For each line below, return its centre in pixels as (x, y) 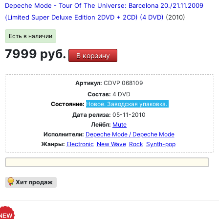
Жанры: (53, 144)
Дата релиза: (91, 115)
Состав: (99, 94)
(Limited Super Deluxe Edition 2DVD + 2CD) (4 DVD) (85, 17)
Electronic (80, 144)
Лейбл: (101, 125)
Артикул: (88, 83)
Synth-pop (161, 144)
